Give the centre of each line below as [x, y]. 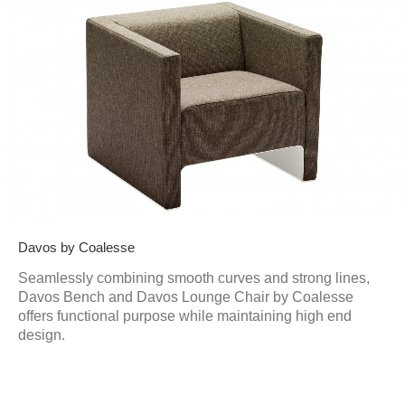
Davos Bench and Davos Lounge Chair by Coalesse [186, 297]
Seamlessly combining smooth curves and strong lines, [194, 278]
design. [42, 334]
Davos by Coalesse [76, 247]
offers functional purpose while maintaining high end [185, 316]
